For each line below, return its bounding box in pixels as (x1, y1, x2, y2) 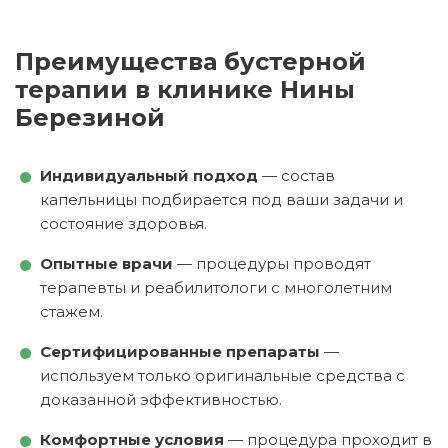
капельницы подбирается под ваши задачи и (40, 189, 403, 209)
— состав (258, 165, 335, 185)
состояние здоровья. (40, 213, 207, 233)
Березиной (15, 102, 165, 132)
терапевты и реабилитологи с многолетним (40, 277, 392, 297)
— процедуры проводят (173, 253, 371, 273)
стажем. (40, 301, 103, 321)
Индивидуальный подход (40, 165, 258, 185)
